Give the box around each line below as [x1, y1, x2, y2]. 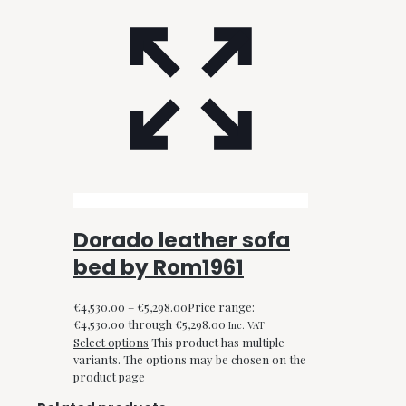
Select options [73, 334, 149, 351]
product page [73, 369, 145, 385]
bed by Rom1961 [73, 253, 244, 283]
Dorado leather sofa [73, 226, 290, 256]
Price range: [188, 299, 255, 315]
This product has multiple [151, 334, 285, 351]
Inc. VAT [228, 318, 265, 333]
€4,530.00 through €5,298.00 [73, 316, 226, 333]
